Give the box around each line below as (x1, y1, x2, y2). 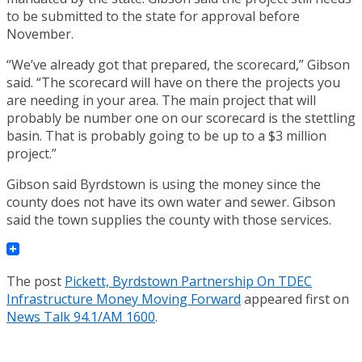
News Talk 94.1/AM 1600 (6, 307, 155, 326)
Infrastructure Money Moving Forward (6, 289, 241, 308)
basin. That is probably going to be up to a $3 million (6, 126, 326, 145)
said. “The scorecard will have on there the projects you (6, 73, 340, 91)
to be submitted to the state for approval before (6, 6, 300, 25)
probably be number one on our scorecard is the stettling (6, 108, 356, 127)
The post (6, 271, 65, 290)
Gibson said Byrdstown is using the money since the (6, 175, 321, 193)
